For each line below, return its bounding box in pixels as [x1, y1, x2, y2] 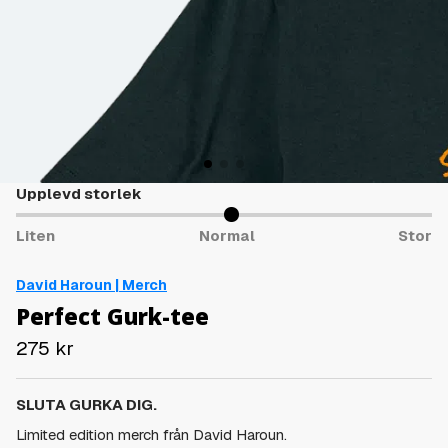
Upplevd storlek [16, 184, 142, 203]
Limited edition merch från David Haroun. [16, 424, 287, 444]
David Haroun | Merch [16, 275, 167, 294]
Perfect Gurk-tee [16, 300, 209, 331]
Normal [198, 225, 255, 245]
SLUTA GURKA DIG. [16, 394, 157, 414]
